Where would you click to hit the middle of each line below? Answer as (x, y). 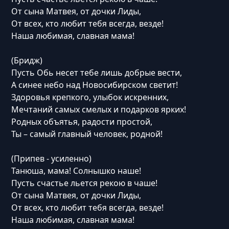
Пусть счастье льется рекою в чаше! (84, 183)
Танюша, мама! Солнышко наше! (76, 171)
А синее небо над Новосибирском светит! (94, 85)
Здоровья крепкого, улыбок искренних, (90, 97)
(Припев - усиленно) (51, 158)
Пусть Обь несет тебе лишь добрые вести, (96, 73)
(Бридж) (27, 60)
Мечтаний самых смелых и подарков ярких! (98, 109)
